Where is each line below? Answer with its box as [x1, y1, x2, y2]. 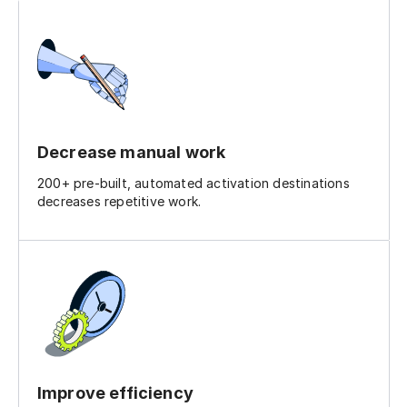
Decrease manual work [37, 142, 226, 162]
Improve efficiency [37, 382, 194, 402]
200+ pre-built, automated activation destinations [37, 174, 350, 191]
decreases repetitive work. [37, 193, 202, 209]
